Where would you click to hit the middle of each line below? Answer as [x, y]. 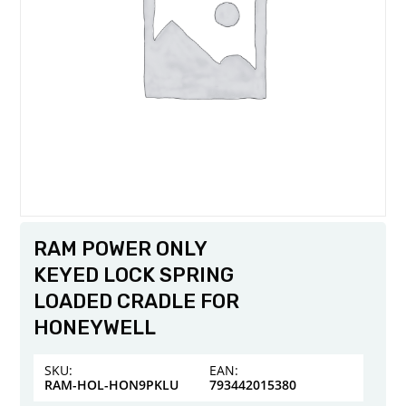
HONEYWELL [95, 328]
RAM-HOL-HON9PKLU [112, 385]
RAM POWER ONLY [121, 249]
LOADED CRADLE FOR [137, 302]
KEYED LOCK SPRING [134, 275]
